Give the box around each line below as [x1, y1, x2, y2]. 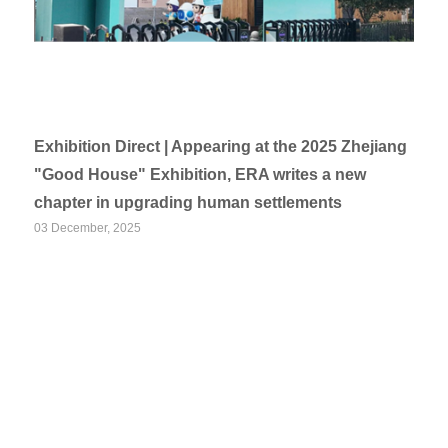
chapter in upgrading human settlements [34, 194, 343, 211]
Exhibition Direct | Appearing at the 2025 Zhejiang [34, 138, 408, 155]
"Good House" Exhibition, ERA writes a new [34, 166, 367, 183]
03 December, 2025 [34, 221, 142, 235]
